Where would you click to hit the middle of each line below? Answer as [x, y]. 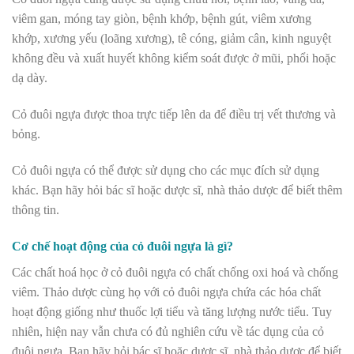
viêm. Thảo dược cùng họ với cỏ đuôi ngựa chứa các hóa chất [166, 292]
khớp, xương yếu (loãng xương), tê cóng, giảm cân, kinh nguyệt [171, 39]
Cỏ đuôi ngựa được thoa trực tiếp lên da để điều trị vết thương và [174, 115]
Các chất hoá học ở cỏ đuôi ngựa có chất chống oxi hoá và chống [175, 272]
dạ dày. [30, 78]
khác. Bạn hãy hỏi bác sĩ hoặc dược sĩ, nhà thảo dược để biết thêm [177, 190]
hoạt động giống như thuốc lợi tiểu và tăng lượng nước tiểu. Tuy [172, 311]
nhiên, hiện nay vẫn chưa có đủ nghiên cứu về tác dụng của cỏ [168, 331]
